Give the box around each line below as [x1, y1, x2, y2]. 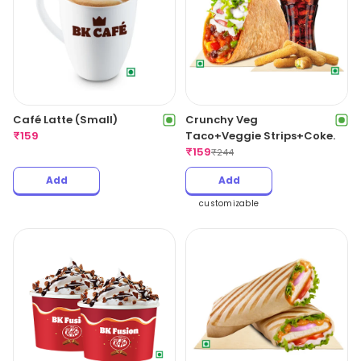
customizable [199, 197, 259, 210]
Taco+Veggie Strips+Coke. [185, 127, 335, 143]
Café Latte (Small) [13, 111, 118, 127]
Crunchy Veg [185, 111, 258, 127]
